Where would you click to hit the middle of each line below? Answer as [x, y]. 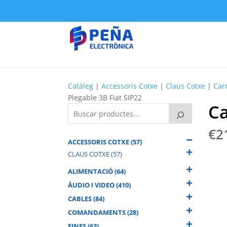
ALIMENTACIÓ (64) [97, 171]
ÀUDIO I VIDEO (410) [100, 185]
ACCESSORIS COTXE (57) [105, 142]
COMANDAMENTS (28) [103, 212]
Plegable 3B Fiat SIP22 [105, 98]
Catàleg [81, 86]
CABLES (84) [86, 199]
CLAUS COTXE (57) [95, 154]
